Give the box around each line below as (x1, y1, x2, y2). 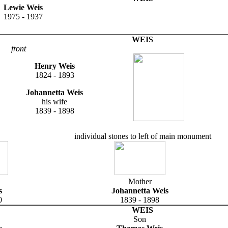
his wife (42, 97, 67, 106)
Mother (128, 177, 152, 186)
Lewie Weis (4, 3, 43, 12)
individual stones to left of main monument (74, 131, 211, 140)
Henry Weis (34, 61, 75, 70)
